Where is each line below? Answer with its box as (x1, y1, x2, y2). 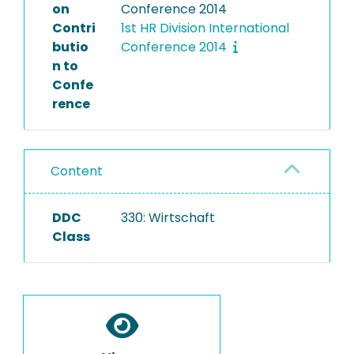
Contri (52, 19, 96, 37)
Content (51, 162, 103, 180)
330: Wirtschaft (120, 209, 215, 227)
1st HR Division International (120, 19, 289, 37)
